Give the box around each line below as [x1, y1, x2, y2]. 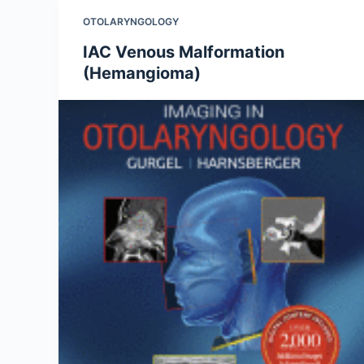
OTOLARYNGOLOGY [83, 15, 179, 28]
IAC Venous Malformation [83, 42, 284, 62]
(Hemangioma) [83, 63, 201, 83]
